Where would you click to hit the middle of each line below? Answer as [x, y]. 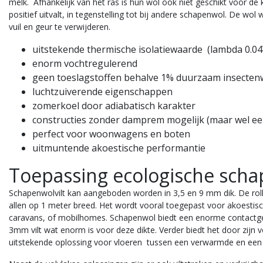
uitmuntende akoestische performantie [119, 148]
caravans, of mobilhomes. [59, 217]
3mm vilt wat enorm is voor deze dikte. [83, 230]
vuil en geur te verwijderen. [60, 26]
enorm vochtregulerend [85, 63]
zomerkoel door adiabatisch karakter [114, 105]
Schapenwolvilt [37, 193]
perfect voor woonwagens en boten [111, 134]
